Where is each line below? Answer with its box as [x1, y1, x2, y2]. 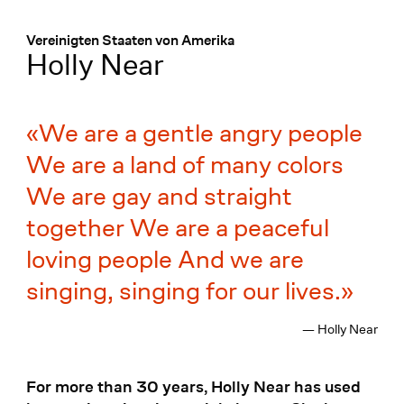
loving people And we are [25, 243, 304, 277]
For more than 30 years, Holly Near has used [25, 377, 361, 397]
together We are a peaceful [25, 211, 329, 245]
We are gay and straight [25, 179, 292, 214]
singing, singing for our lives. [25, 274, 341, 308]
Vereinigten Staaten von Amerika [25, 32, 234, 50]
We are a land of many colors [25, 148, 344, 182]
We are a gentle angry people [38, 116, 363, 151]
